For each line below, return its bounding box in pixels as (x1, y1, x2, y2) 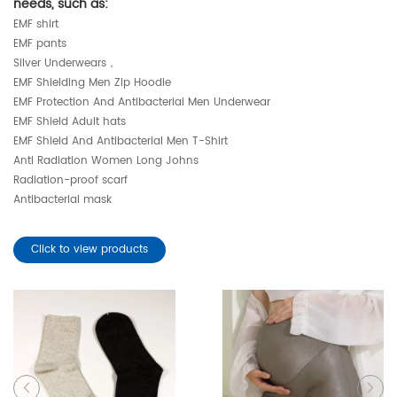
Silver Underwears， (13, 54, 117, 72)
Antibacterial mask (13, 191, 112, 208)
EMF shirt (13, 15, 58, 33)
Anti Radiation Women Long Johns (13, 152, 198, 169)
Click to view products (31, 240, 148, 258)
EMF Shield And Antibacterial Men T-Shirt (13, 132, 228, 150)
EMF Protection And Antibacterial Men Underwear (13, 93, 270, 111)
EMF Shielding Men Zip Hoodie (13, 74, 171, 91)
